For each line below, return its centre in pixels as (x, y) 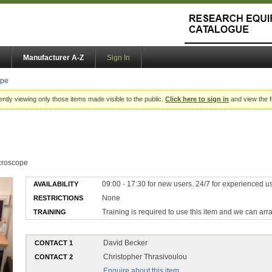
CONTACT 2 (54, 257)
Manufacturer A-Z (53, 58)
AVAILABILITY (56, 184)
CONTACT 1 (54, 243)
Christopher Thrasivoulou (145, 257)
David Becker (126, 243)
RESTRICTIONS (59, 198)
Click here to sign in (197, 99)
